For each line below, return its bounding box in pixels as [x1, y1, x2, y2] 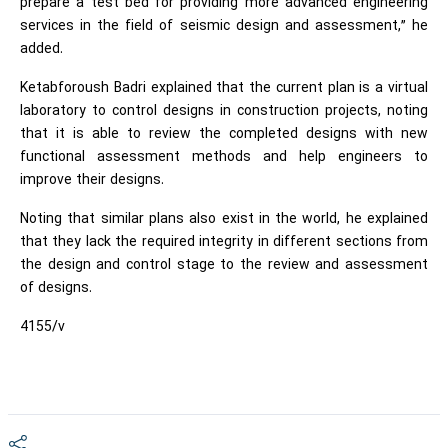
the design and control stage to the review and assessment [20, 255, 428, 276]
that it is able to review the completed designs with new [20, 124, 428, 145]
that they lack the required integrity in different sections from [20, 232, 428, 253]
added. [20, 39, 63, 60]
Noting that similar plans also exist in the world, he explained [20, 209, 428, 230]
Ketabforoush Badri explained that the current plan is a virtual [20, 78, 428, 99]
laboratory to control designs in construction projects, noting [20, 101, 428, 122]
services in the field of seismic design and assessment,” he [20, 16, 428, 37]
